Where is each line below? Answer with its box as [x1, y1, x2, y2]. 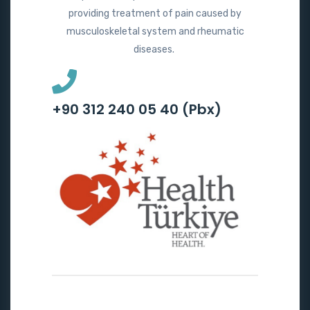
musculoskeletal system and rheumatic [66, 25, 244, 37]
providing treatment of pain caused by [69, 7, 241, 19]
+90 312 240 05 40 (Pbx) [52, 99, 221, 119]
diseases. [134, 43, 176, 55]
